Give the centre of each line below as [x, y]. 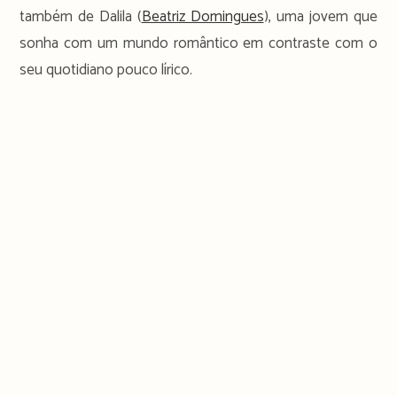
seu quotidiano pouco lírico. [106, 70]
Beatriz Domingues [202, 16]
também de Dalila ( [81, 16]
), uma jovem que [320, 16]
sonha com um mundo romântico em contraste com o [198, 43]
